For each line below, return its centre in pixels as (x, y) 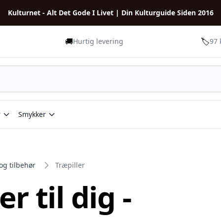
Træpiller (70, 165)
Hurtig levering (98, 41)
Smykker (32, 114)
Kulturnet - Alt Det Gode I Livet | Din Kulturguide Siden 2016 (110, 13)
